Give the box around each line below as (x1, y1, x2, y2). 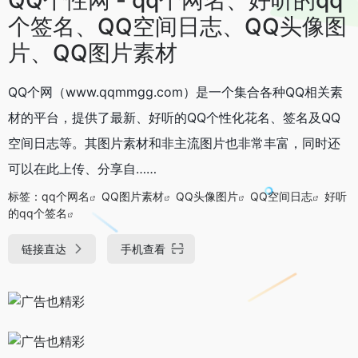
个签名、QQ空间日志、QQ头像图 (8, 12, 347, 40)
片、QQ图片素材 (8, 38, 177, 66)
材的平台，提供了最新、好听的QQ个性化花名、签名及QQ (8, 109, 340, 125)
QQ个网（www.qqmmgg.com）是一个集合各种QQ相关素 (8, 83, 343, 100)
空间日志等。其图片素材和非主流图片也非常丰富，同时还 (8, 134, 340, 151)
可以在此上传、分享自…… (8, 160, 157, 177)
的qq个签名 (8, 205, 67, 220)
